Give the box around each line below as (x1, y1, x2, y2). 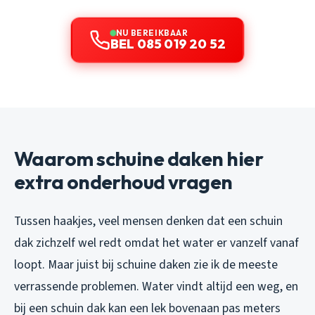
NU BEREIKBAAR (115, 27, 188, 39)
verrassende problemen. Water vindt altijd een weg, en (14, 278, 298, 296)
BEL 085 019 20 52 (110, 36, 226, 53)
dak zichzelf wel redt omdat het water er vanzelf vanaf (14, 234, 299, 252)
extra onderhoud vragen (14, 169, 233, 195)
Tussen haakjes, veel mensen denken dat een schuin (14, 212, 283, 231)
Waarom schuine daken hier (14, 146, 264, 172)
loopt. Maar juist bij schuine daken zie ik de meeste (14, 256, 278, 274)
